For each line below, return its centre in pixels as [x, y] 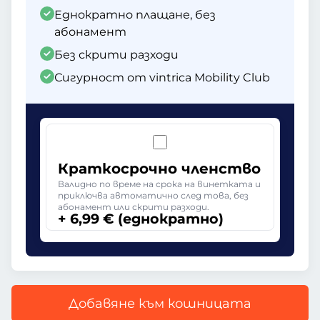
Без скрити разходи [116, 55]
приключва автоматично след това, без [153, 195]
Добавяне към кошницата [160, 304]
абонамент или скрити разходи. [134, 207]
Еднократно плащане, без [135, 15]
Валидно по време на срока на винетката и [159, 184]
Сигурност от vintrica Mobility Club [162, 77]
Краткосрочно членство [159, 169]
